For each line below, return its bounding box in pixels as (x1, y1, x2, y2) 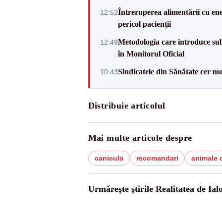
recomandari (136, 154, 178, 162)
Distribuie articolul (88, 101, 166, 111)
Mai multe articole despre (88, 133, 192, 143)
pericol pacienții (117, 20, 171, 28)
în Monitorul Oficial (117, 50, 184, 58)
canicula (94, 154, 123, 162)
